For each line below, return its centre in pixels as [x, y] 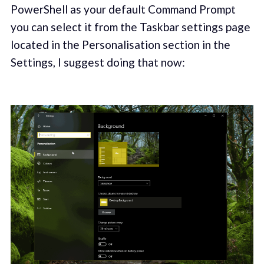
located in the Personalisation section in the [120, 45]
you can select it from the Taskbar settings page [130, 27]
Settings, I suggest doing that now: [98, 62]
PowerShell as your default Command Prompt [123, 9]
